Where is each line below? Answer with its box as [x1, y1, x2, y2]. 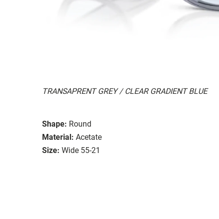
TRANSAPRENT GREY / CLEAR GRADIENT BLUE [42, 86, 207, 96]
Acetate [76, 132, 102, 142]
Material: [42, 132, 74, 142]
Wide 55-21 [62, 145, 100, 155]
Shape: [42, 119, 67, 129]
